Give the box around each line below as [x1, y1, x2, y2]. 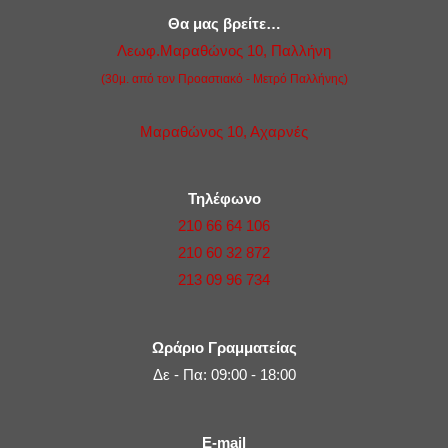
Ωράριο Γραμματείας [151, 340, 297, 357]
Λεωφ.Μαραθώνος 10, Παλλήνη [117, 42, 331, 59]
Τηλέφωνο [187, 191, 261, 208]
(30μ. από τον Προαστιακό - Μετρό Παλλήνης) [100, 71, 348, 85]
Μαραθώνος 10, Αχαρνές [140, 123, 308, 140]
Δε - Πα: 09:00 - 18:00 [152, 367, 296, 384]
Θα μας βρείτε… [167, 15, 281, 32]
